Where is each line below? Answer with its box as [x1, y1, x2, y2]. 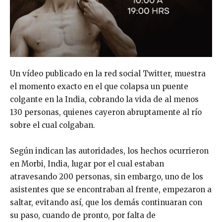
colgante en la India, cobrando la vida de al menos [10, 95, 199, 105]
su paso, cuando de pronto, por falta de [10, 211, 156, 221]
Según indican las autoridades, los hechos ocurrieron [10, 146, 209, 156]
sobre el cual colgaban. [10, 120, 95, 130]
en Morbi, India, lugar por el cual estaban [10, 159, 164, 169]
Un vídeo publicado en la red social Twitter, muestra [10, 69, 206, 79]
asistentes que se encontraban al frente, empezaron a [10, 185, 212, 195]
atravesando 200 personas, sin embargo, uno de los [10, 172, 203, 182]
